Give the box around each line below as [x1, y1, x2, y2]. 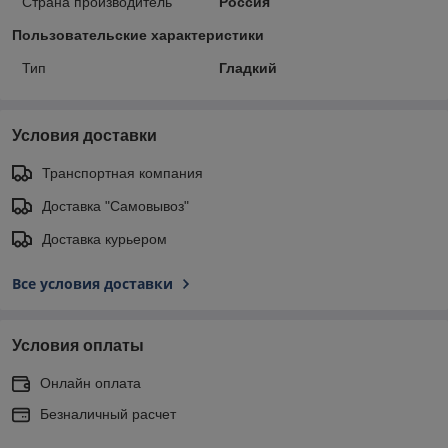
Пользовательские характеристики [12, 26, 264, 43]
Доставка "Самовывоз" [42, 197, 189, 214]
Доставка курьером [42, 230, 167, 247]
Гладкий [218, 59, 277, 76]
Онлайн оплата [40, 374, 141, 391]
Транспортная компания [42, 164, 203, 181]
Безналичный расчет [40, 405, 176, 422]
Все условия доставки [12, 273, 173, 293]
